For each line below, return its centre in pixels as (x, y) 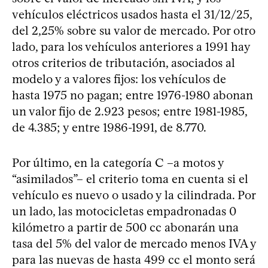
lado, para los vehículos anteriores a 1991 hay (131, 46)
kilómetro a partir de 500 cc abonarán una (125, 227)
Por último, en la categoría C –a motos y (118, 162)
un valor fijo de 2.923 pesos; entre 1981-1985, (130, 111)
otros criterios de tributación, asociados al (124, 63)
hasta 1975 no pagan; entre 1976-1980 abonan (133, 95)
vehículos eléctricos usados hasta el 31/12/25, (132, 14)
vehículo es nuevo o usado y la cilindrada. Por (134, 195)
